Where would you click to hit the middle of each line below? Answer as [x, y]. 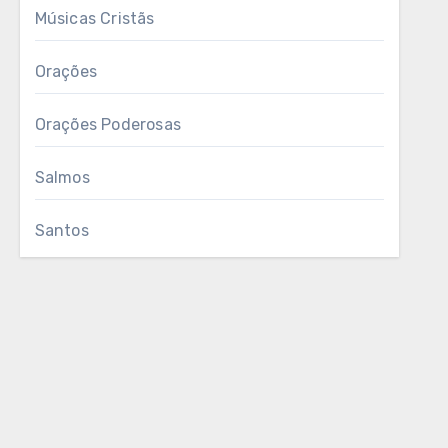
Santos [61, 230]
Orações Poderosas [108, 124]
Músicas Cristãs [94, 18]
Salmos [62, 177]
